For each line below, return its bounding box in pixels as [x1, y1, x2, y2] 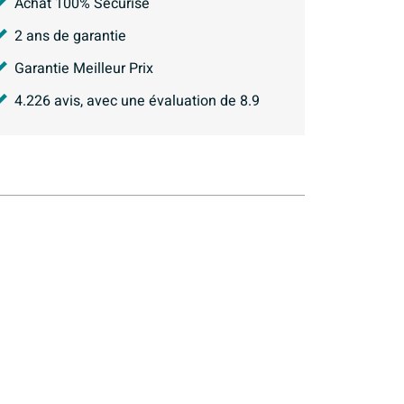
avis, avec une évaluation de [50, 90, 240, 113]
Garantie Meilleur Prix [14, 58, 153, 80]
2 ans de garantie [14, 25, 126, 48]
